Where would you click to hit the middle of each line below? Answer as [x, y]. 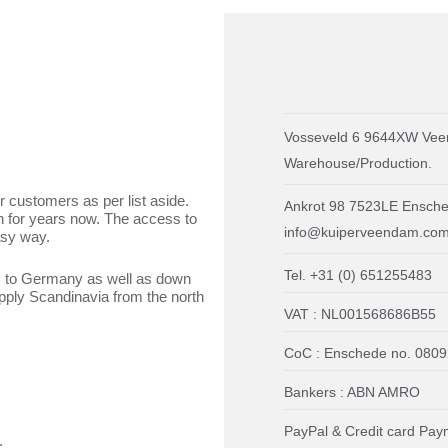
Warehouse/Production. [358, 163]
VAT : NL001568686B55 [360, 314]
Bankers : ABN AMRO [352, 392]
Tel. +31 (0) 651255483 [358, 275]
